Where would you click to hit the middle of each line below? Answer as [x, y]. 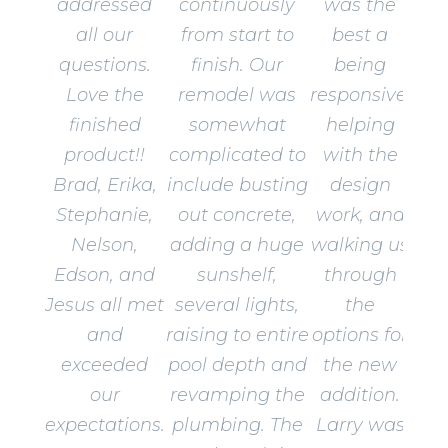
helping [360, 125]
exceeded [105, 365]
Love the [104, 95]
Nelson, [105, 245]
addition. [360, 395]
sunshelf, [237, 275]
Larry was [360, 425]
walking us [360, 245]
